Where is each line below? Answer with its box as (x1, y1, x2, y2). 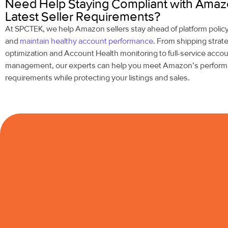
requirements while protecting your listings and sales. (5, 73, 190, 83)
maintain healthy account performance (20, 36, 153, 46)
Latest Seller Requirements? (5, 9, 160, 24)
